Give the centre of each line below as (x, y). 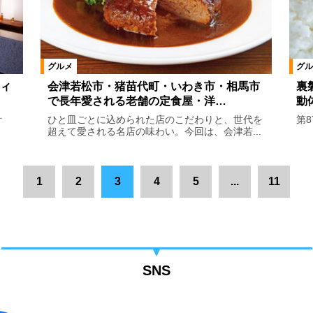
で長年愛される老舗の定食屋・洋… (137, 101)
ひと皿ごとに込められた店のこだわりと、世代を (155, 120)
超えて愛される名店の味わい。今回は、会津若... (154, 132)
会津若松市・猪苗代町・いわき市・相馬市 (153, 87)
